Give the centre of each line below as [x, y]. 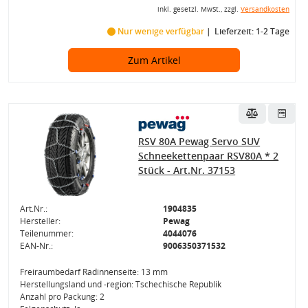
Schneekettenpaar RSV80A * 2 [209, 156]
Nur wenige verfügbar [161, 31]
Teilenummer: [46, 233]
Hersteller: [40, 221]
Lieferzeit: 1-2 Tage [252, 31]
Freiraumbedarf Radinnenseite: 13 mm [93, 272]
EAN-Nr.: [36, 246]
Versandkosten [265, 9]
